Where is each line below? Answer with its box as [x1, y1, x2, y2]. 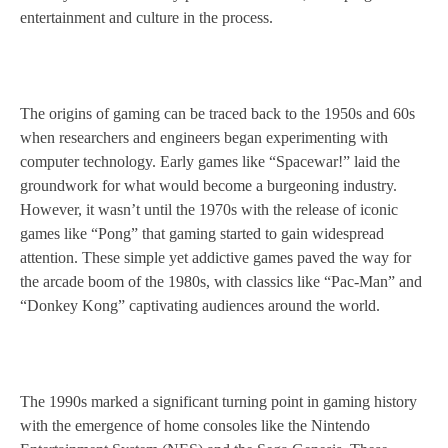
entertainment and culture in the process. [20, 9, 273, 27]
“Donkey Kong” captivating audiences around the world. [20, 297, 380, 315]
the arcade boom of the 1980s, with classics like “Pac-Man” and [20, 273, 422, 291]
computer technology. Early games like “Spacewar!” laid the [20, 153, 400, 171]
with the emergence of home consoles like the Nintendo [20, 417, 370, 435]
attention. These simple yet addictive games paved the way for [20, 249, 411, 267]
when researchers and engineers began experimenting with [20, 129, 388, 147]
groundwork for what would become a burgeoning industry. [20, 177, 397, 195]
